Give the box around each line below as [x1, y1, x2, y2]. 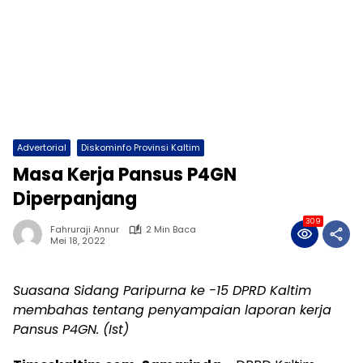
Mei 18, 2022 [50, 233, 105, 247]
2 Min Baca [146, 223, 196, 237]
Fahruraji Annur [50, 223, 119, 237]
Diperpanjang [13, 186, 137, 212]
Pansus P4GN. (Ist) [13, 320, 129, 340]
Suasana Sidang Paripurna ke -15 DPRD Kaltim [13, 281, 311, 301]
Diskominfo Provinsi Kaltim [81, 141, 200, 155]
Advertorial [17, 141, 66, 155]
